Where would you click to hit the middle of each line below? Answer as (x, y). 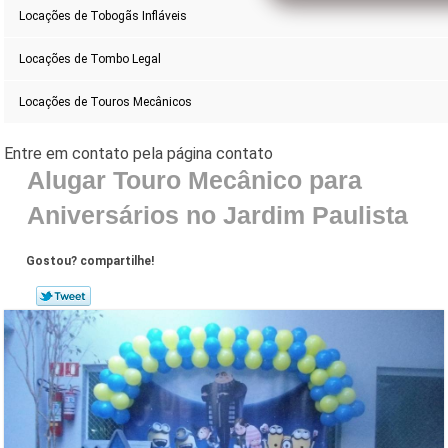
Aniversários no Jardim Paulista (217, 215)
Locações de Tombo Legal (90, 59)
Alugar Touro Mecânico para (194, 180)
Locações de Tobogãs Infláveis (103, 16)
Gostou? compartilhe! (90, 261)
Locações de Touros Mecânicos (106, 102)
